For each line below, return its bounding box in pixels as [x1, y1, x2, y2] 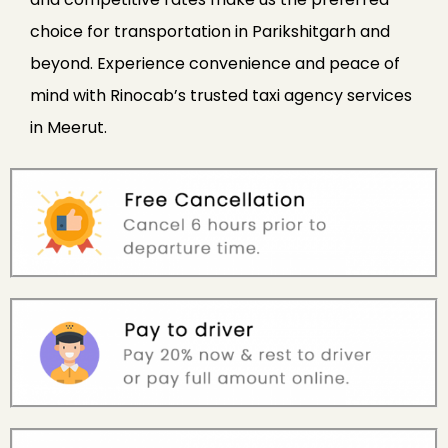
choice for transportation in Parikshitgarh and [30, 20, 390, 44]
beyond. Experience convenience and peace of [30, 52, 400, 76]
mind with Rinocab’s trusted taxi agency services [30, 84, 412, 108]
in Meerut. [30, 116, 107, 140]
